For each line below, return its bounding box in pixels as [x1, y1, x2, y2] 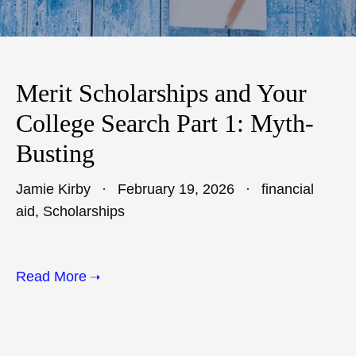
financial [261, 181, 314, 197]
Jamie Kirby [16, 181, 91, 197]
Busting [16, 139, 95, 168]
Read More [16, 269, 87, 284]
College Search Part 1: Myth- [16, 109, 314, 137]
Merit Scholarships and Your [16, 79, 307, 107]
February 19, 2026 [114, 181, 234, 197]
